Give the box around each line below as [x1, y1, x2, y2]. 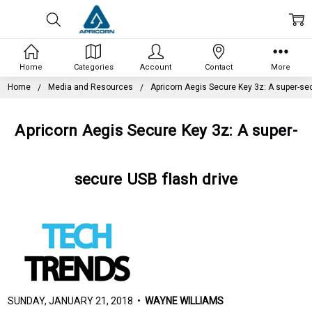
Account [140, 62, 172, 72]
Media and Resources [48, 81, 134, 92]
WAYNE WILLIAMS [145, 295, 224, 307]
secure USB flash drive [74, 169, 238, 188]
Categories [73, 62, 114, 72]
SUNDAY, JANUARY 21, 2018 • [8, 295, 146, 307]
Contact [204, 62, 233, 72]
